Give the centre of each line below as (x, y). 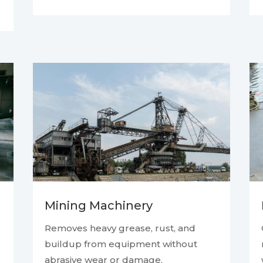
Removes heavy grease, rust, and (120, 228)
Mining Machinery (98, 206)
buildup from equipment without (121, 244)
